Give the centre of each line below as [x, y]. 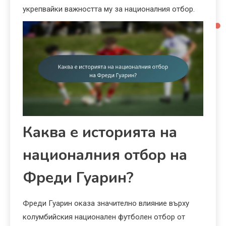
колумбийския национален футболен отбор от [104, 217]
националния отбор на [105, 155]
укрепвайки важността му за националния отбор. [109, 9]
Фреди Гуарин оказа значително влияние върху [106, 203]
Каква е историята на [100, 132]
